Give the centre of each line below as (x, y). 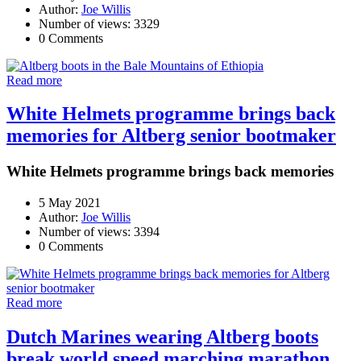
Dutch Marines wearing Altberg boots (162, 337)
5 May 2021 (70, 203)
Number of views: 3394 (99, 232)
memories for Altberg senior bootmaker (171, 136)
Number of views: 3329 (99, 23)
